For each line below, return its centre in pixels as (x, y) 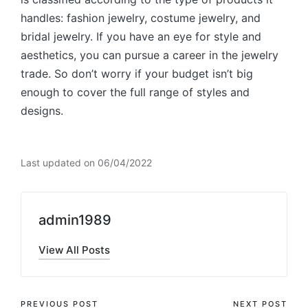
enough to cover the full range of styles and (135, 92)
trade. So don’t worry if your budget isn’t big (137, 73)
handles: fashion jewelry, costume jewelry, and (141, 18)
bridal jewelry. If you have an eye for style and (141, 36)
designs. (42, 110)
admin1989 (75, 220)
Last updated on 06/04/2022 (86, 162)
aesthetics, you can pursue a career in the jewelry (150, 55)
